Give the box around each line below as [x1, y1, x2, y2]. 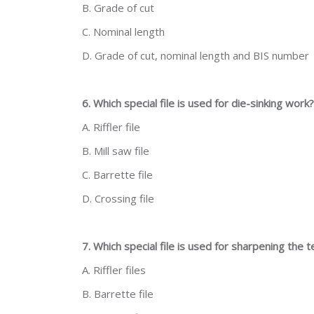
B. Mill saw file [82, 144, 149, 158]
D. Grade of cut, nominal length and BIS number [82, 48, 309, 62]
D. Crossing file [82, 191, 154, 205]
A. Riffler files [82, 263, 146, 277]
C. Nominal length [82, 25, 165, 39]
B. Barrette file [82, 287, 153, 301]
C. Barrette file [82, 168, 153, 182]
